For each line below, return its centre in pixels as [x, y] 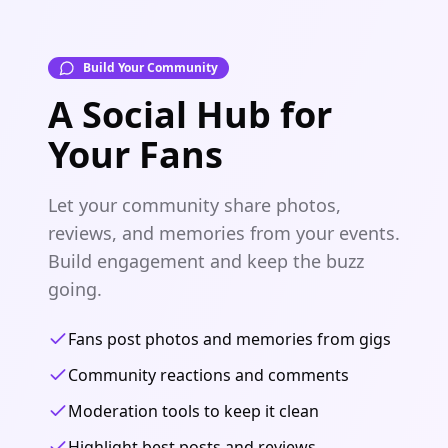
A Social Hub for [190, 114]
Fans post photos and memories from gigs [229, 339]
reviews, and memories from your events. [224, 233]
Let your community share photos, [194, 205]
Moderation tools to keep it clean [193, 411]
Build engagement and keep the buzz [206, 261]
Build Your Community [150, 67]
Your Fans [135, 154]
